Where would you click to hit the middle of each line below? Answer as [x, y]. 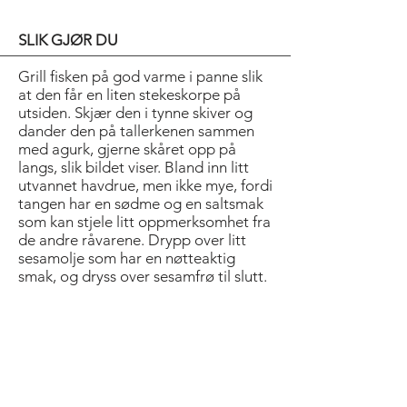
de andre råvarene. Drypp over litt [132, 240]
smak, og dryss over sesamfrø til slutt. [143, 276]
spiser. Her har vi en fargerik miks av [137, 349]
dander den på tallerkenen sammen [136, 131]
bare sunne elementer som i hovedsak [144, 367]
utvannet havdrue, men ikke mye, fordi [145, 185]
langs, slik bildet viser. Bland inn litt [134, 167]
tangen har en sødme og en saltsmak [141, 203]
